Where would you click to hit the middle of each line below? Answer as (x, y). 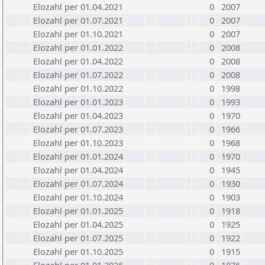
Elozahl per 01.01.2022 (78, 47)
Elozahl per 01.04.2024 (78, 170)
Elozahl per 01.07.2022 (78, 75)
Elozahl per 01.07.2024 (78, 183)
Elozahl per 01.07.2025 (78, 238)
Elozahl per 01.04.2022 (78, 61)
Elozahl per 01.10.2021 (78, 34)
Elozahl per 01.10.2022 (78, 88)
